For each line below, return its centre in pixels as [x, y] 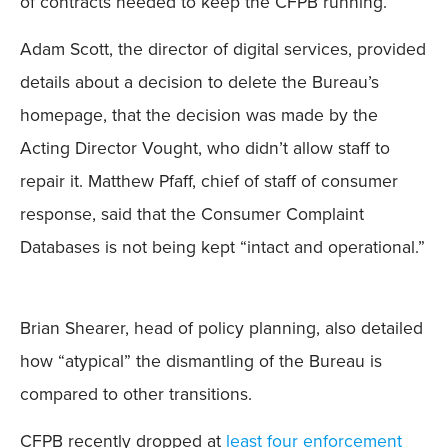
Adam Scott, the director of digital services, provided [223, 49]
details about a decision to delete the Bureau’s [199, 82]
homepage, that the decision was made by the [199, 115]
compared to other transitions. [136, 393]
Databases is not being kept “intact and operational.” [222, 247]
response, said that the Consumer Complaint [192, 214]
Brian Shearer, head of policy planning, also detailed [221, 327]
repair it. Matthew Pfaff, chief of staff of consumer [209, 181]
